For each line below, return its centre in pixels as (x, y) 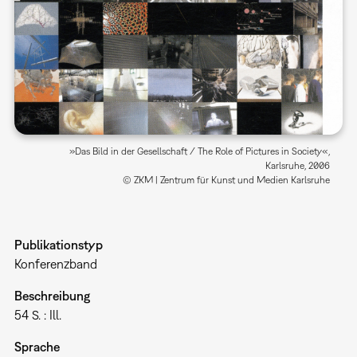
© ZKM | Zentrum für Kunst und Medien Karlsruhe (227, 180)
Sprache (37, 346)
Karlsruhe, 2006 (298, 165)
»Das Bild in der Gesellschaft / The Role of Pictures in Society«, (200, 151)
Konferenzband (55, 263)
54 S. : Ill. (37, 314)
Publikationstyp (58, 244)
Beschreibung (52, 295)
